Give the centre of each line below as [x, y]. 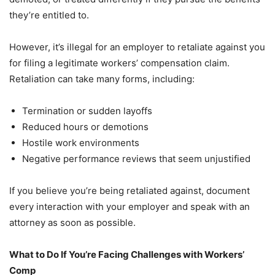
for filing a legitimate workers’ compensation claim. [119, 63]
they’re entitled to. [49, 15]
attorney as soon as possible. [72, 223]
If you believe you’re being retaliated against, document [130, 191]
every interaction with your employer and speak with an [130, 207]
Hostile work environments [81, 143]
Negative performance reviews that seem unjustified [136, 159]
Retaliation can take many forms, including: [102, 79]
